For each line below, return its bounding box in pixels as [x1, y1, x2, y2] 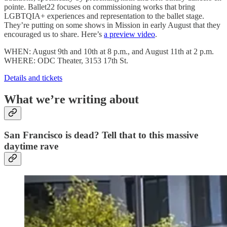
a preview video [104, 29, 155, 39]
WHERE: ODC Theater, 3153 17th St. [4, 56, 128, 65]
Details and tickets [4, 73, 62, 82]
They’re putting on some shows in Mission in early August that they [4, 20, 220, 29]
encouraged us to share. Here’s [4, 29, 104, 39]
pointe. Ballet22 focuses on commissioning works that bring [4, 2, 195, 11]
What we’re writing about [4, 92, 139, 106]
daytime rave [4, 141, 58, 152]
